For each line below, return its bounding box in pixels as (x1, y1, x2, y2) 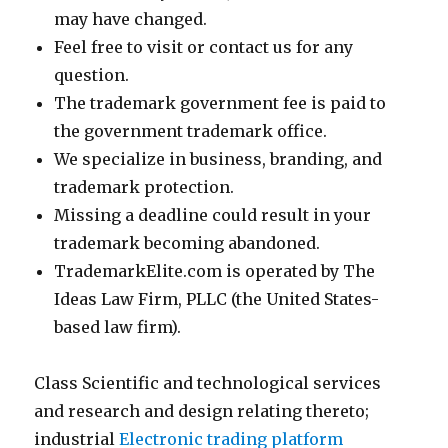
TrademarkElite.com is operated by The (54, 261, 376, 281)
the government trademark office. (54, 121, 328, 141)
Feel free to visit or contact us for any (54, 37, 354, 57)
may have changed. (54, 9, 208, 29)
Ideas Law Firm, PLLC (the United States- (54, 289, 380, 309)
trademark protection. (54, 177, 235, 197)
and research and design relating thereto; (34, 401, 370, 421)
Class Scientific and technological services (34, 373, 382, 393)
